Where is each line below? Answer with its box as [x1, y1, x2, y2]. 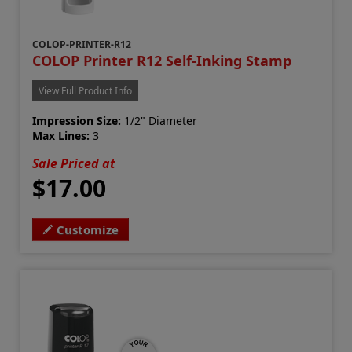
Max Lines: [32, 128, 90, 144]
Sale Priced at [32, 155, 116, 173]
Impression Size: [32, 113, 122, 129]
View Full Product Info [38, 84, 133, 98]
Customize [57, 222, 119, 238]
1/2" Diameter [121, 113, 198, 129]
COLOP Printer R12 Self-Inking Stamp [32, 51, 292, 71]
